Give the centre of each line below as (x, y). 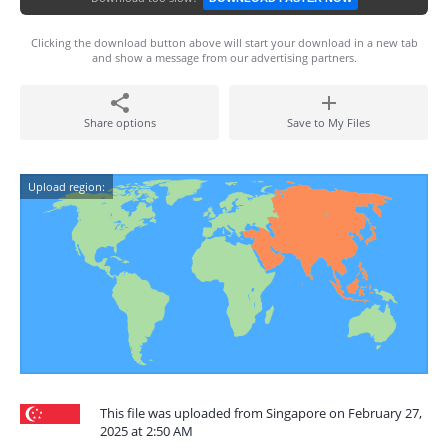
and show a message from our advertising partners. (224, 57)
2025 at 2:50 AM (146, 431)
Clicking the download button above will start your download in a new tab (224, 42)
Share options (119, 122)
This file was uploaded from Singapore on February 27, (261, 413)
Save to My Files (328, 122)
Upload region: (66, 186)
